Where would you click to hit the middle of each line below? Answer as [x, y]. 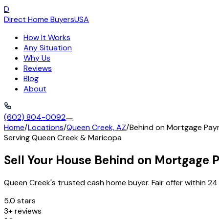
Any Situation [48, 48]
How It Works [47, 37]
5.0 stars [20, 200]
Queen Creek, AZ [96, 127]
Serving [18, 138]
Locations [46, 127]
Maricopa [105, 138]
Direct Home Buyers [39, 19]
